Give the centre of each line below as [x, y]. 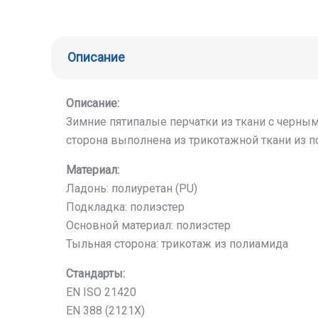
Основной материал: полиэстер [148, 225]
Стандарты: [95, 274]
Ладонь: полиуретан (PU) [131, 188]
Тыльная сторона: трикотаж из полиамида [177, 244]
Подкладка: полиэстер [125, 207]
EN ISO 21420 [101, 292]
